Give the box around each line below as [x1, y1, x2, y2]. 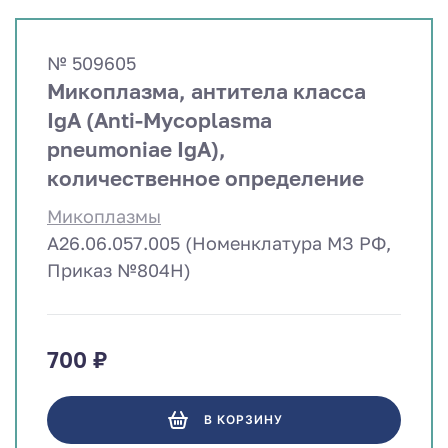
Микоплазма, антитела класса [47, 77, 366, 104]
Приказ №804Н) [47, 258, 191, 281]
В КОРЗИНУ [203, 412, 283, 428]
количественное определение [47, 164, 364, 191]
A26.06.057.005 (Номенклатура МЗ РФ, [47, 231, 391, 254]
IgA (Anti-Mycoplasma [47, 106, 272, 133]
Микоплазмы [47, 204, 161, 227]
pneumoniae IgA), [47, 135, 226, 162]
